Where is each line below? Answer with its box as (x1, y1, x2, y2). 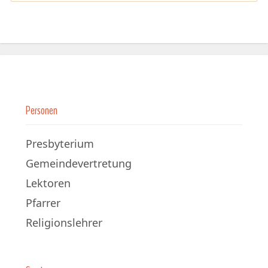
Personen (26, 102, 57, 118)
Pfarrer (26, 196, 60, 210)
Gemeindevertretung (26, 156, 132, 170)
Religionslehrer (26, 215, 102, 230)
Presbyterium (26, 136, 94, 151)
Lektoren (26, 176, 71, 190)
